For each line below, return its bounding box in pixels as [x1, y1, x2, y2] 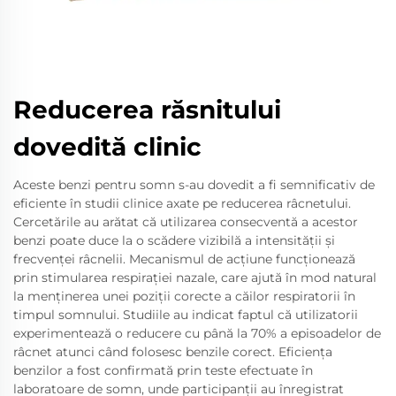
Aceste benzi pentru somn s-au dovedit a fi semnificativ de [13, 177, 375, 193]
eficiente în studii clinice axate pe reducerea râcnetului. [13, 195, 351, 211]
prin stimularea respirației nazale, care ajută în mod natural [13, 270, 377, 286]
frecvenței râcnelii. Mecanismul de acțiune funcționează [13, 251, 355, 267]
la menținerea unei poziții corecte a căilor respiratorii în [13, 288, 355, 304]
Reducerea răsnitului [13, 95, 281, 125]
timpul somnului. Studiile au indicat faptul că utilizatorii [13, 307, 358, 323]
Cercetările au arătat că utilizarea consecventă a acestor [13, 214, 358, 230]
